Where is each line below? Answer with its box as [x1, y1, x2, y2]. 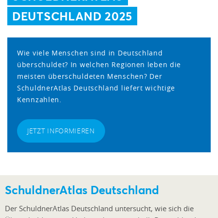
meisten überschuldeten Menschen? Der [17, 71, 163, 81]
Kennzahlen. [17, 94, 62, 104]
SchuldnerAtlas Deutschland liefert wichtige [17, 83, 176, 92]
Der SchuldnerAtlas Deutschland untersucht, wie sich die [5, 203, 194, 214]
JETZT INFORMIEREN [27, 126, 95, 135]
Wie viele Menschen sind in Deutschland [17, 48, 163, 57]
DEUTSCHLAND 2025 [12, 8, 133, 24]
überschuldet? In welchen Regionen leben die [17, 59, 182, 69]
